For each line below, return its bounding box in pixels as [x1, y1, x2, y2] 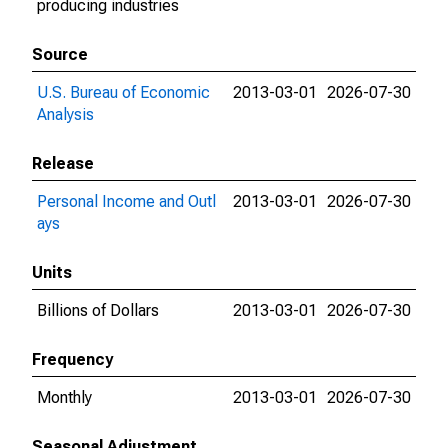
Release [32, 154, 94, 173]
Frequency [32, 350, 113, 369]
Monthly [37, 388, 92, 407]
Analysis [37, 105, 94, 124]
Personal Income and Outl [37, 192, 216, 211]
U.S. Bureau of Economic [37, 83, 210, 102]
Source [32, 45, 88, 64]
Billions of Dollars [37, 301, 159, 320]
